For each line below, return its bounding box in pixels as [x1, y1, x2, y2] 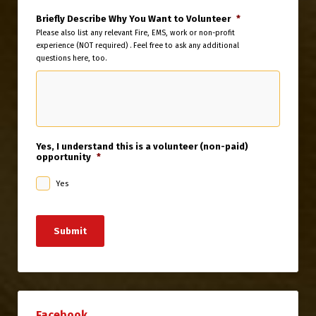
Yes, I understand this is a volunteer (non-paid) [36, 140, 248, 152]
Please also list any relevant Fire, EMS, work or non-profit [36, 28, 235, 38]
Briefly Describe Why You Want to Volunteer [36, 13, 231, 25]
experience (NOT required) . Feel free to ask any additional [36, 41, 239, 51]
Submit [54, 226, 87, 237]
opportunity [36, 151, 91, 162]
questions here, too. [36, 54, 107, 63]
